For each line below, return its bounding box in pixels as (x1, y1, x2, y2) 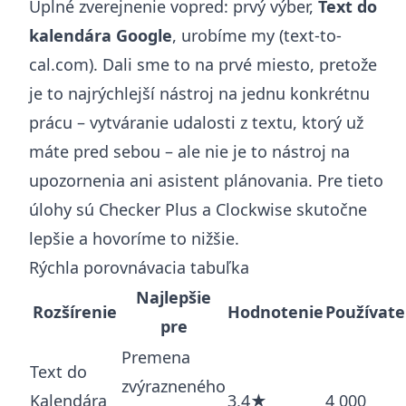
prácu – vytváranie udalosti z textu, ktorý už (29, 111, 363, 133)
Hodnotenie (227, 300, 324, 323)
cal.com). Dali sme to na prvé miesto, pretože (29, 53, 377, 75)
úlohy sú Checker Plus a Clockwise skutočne (29, 198, 367, 220)
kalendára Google (29, 24, 172, 46)
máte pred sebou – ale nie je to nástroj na (29, 140, 350, 162)
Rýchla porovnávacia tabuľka (29, 256, 249, 278)
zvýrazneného (121, 374, 226, 397)
